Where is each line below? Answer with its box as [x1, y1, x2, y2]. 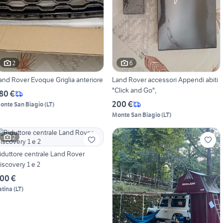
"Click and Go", [111, 86, 156, 95]
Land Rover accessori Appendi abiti [111, 75, 218, 85]
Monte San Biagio [111, 111, 160, 119]
